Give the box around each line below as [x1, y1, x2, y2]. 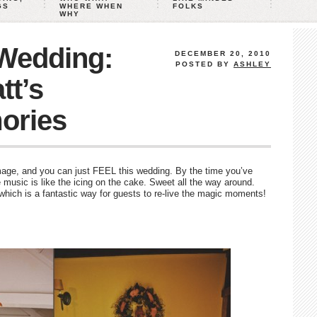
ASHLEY [234, 60, 271, 68]
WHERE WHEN [59, 2, 123, 10]
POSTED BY [175, 60, 234, 68]
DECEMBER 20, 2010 [175, 50, 271, 57]
